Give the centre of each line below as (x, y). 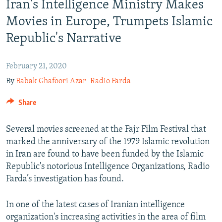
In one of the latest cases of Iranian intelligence (95, 205)
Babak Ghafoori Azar (51, 81)
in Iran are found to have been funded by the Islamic (105, 154)
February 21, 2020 (36, 66)
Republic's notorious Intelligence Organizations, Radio (108, 166)
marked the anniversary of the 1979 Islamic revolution (108, 142)
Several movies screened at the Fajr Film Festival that (106, 129)
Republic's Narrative (64, 39)
